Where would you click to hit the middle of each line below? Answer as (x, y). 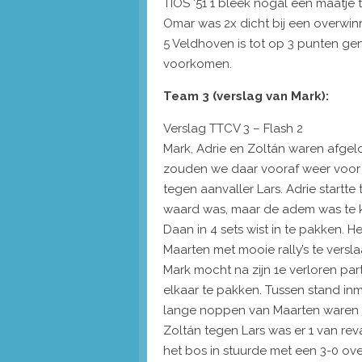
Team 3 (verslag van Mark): (246, 96)
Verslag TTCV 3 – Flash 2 (233, 128)
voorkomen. (198, 63)
